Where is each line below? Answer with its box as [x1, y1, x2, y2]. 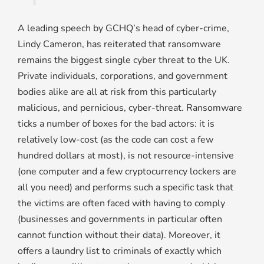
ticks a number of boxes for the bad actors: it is [18, 117, 214, 131]
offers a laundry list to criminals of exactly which [18, 245, 222, 258]
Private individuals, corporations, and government [18, 70, 227, 83]
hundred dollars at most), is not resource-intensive [18, 149, 234, 163]
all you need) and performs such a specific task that [18, 181, 233, 194]
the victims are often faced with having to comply [18, 197, 225, 210]
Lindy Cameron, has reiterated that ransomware [18, 38, 221, 51]
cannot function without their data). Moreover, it [18, 229, 220, 242]
